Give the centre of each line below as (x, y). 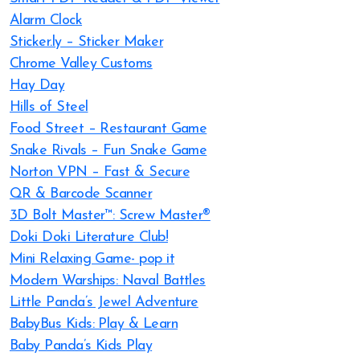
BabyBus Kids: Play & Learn (94, 324)
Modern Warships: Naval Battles (108, 281)
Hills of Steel (49, 107)
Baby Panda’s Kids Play (81, 346)
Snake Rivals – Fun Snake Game (108, 151)
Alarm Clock (46, 20)
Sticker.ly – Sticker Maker (86, 42)
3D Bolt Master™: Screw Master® (110, 216)
